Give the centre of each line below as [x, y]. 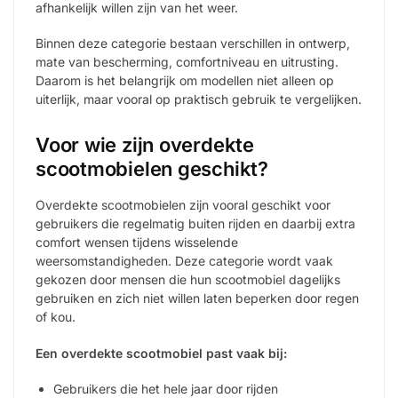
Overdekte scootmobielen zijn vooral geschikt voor [183, 205]
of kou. [56, 317]
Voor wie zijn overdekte [145, 145]
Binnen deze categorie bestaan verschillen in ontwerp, [193, 44]
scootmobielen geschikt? [152, 169]
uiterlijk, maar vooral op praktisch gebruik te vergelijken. [199, 99]
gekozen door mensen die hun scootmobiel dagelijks [188, 280]
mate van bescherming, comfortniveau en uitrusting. [187, 62]
